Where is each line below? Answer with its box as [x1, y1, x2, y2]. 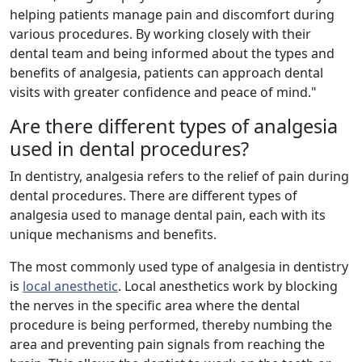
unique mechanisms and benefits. [10, 225, 217, 244]
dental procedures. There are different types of [10, 187, 297, 205]
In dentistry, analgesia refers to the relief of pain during [10, 167, 349, 186]
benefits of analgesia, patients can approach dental [10, 64, 323, 82]
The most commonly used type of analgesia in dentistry [10, 258, 348, 276]
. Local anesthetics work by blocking [118, 277, 338, 296]
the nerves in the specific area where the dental [10, 297, 300, 315]
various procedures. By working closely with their [10, 25, 311, 44]
